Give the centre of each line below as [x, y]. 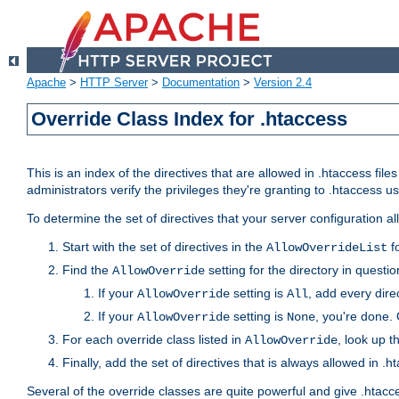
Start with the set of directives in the [164, 247]
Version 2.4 [283, 83]
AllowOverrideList [327, 248]
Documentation [201, 83]
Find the [87, 270]
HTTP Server [114, 83]
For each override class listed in [154, 340]
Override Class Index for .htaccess [190, 119]
